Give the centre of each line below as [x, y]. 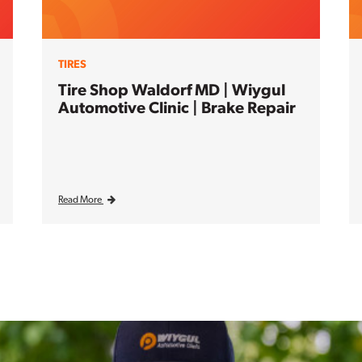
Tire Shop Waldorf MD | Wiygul [172, 89]
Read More [81, 199]
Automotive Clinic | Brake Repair [177, 107]
